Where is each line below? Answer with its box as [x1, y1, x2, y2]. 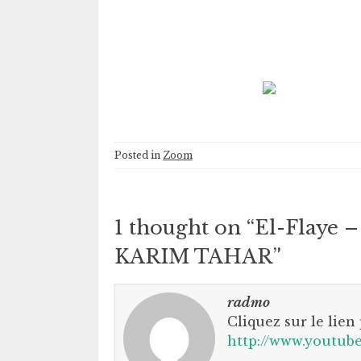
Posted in [114, 149, 163, 161]
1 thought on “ [114, 216, 255, 239]
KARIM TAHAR [114, 245, 272, 268]
